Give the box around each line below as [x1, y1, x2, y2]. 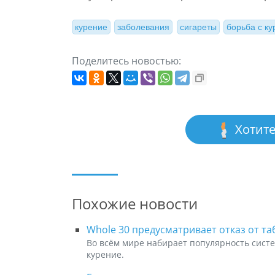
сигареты [179, 22, 217, 33]
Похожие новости [72, 193, 198, 214]
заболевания [117, 22, 170, 33]
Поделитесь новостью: [72, 53, 181, 68]
